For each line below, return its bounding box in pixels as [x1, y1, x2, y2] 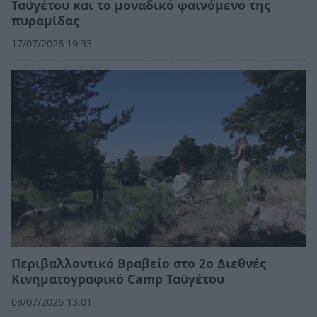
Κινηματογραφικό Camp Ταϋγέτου [11, 270, 224, 288]
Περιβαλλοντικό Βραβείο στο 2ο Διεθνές [11, 255, 266, 272]
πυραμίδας [11, 11, 79, 29]
